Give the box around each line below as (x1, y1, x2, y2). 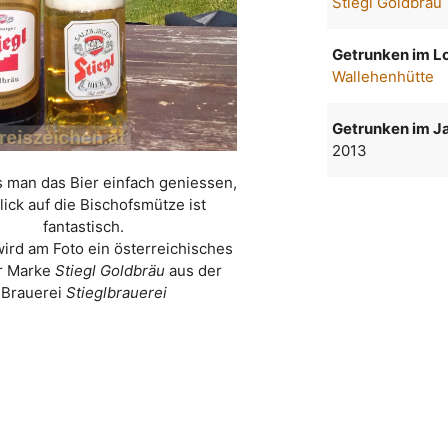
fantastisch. (43, 217, 125, 237)
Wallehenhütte (332, 67, 435, 87)
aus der (164, 261, 222, 281)
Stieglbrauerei (65, 283, 167, 303)
